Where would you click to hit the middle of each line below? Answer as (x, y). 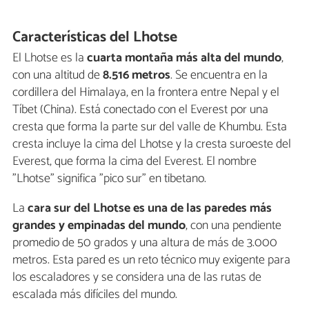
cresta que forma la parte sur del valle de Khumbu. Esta (150, 127)
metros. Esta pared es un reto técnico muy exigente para (151, 260)
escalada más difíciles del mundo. (95, 294)
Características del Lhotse (95, 37)
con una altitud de (58, 75)
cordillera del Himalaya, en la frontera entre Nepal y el (146, 92)
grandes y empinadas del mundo (99, 225)
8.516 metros (137, 75)
